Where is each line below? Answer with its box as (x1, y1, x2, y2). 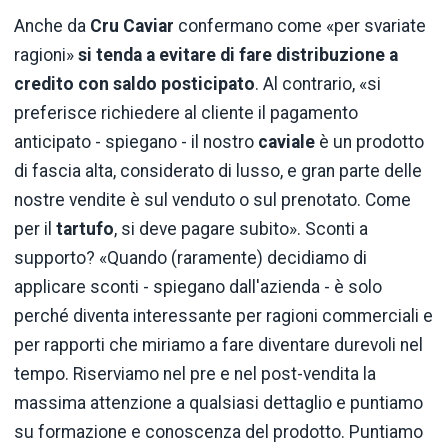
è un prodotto (315, 131, 424, 152)
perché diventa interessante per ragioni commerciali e (14, 305, 433, 326)
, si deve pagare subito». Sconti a (114, 218, 368, 239)
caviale (258, 131, 315, 152)
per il (14, 218, 56, 239)
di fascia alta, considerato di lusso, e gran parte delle (14, 160, 422, 181)
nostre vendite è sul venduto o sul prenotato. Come (14, 189, 411, 210)
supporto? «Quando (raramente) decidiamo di (14, 247, 367, 268)
